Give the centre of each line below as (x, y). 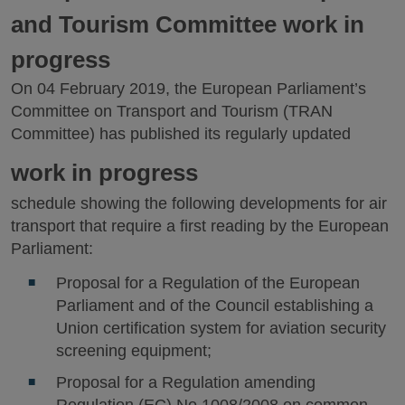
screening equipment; (133, 351)
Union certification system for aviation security (221, 329)
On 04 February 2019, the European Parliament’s (188, 89)
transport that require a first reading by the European (200, 226)
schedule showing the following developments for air (199, 203)
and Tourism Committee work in (188, 25)
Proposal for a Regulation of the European (207, 283)
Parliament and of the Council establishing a (214, 306)
